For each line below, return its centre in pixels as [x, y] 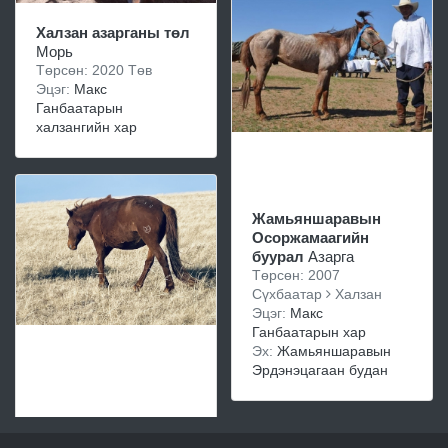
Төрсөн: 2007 [296, 275]
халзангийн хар [86, 127]
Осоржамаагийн [310, 237]
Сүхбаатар [289, 294]
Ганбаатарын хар [309, 332]
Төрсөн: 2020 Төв [94, 70]
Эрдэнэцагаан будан [320, 370]
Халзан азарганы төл [113, 32]
